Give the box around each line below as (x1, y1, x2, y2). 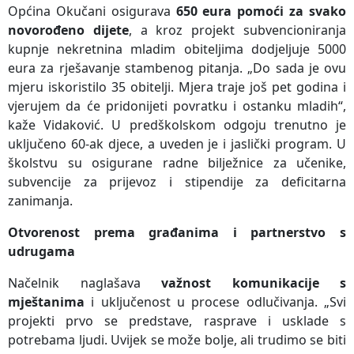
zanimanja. (8, 191, 73, 209)
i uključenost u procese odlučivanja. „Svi (85, 292, 346, 311)
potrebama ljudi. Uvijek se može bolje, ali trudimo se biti (8, 330, 346, 348)
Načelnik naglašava (8, 273, 161, 292)
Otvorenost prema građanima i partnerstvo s (8, 223, 346, 241)
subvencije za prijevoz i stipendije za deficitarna (8, 172, 346, 190)
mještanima (8, 292, 85, 311)
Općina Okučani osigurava (8, 2, 176, 20)
